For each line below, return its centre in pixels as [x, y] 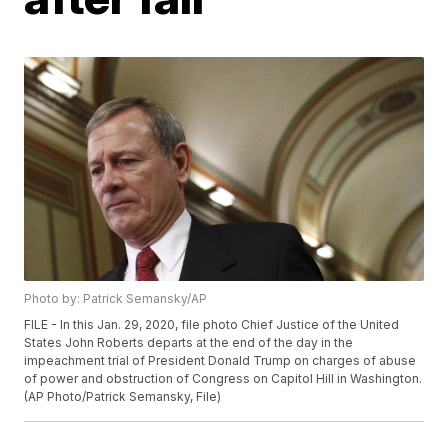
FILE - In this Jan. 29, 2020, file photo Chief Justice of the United [212, 325]
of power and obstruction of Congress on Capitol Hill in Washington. [223, 379]
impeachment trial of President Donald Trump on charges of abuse [220, 361]
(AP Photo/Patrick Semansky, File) [123, 397]
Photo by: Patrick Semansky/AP [116, 299]
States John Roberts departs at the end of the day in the [189, 343]
